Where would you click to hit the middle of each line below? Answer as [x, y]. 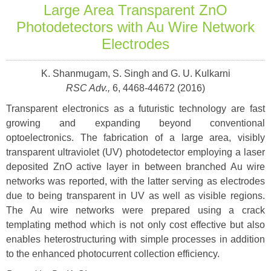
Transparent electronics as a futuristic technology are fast [135, 109]
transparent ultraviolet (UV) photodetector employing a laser [135, 152]
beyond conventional [212, 123]
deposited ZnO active [56, 167]
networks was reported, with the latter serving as [113, 181]
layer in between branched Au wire [185, 167]
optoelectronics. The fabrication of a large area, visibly [135, 138]
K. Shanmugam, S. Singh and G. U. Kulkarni [135, 73]
